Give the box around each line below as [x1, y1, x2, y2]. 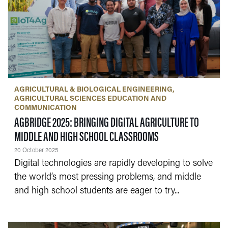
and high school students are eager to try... [14, 186, 179, 196]
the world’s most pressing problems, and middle [14, 172, 201, 182]
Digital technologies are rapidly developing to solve [14, 158, 213, 168]
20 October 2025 [14, 147, 58, 154]
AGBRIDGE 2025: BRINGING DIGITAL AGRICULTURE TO [14, 111, 199, 131]
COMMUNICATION [14, 104, 77, 112]
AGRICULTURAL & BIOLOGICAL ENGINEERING [14, 85, 173, 94]
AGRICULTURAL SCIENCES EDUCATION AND [14, 95, 166, 103]
